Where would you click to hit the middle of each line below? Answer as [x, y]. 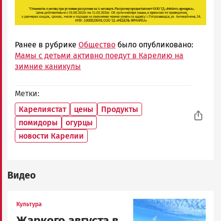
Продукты [120, 109]
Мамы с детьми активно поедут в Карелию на [99, 55]
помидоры [38, 122]
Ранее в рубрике [47, 44]
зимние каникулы [48, 66]
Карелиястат [42, 109]
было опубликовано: [154, 44]
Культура [29, 204]
